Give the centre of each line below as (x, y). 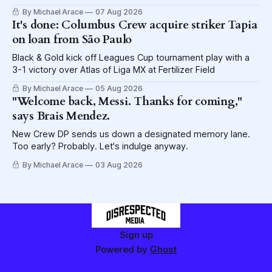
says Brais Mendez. (61, 116)
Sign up (136, 235)
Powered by (123, 249)
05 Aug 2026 (119, 89)
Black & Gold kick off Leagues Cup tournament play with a (131, 58)
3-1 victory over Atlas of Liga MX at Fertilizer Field (114, 70)
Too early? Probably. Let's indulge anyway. (100, 147)
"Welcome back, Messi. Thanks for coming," (127, 102)
